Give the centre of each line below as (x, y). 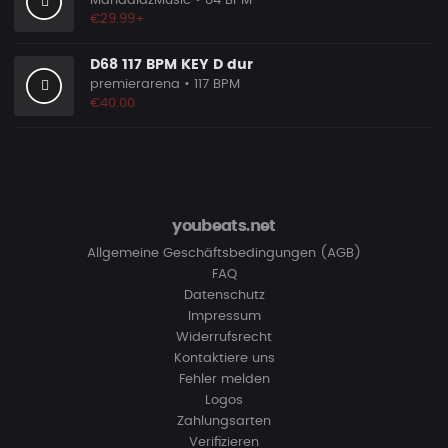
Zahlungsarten (224, 421)
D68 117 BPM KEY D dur (171, 65)
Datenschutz (224, 295)
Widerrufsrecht (224, 337)
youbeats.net (224, 226)
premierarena (135, 84)
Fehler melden (224, 379)
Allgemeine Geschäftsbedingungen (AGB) (224, 253)
